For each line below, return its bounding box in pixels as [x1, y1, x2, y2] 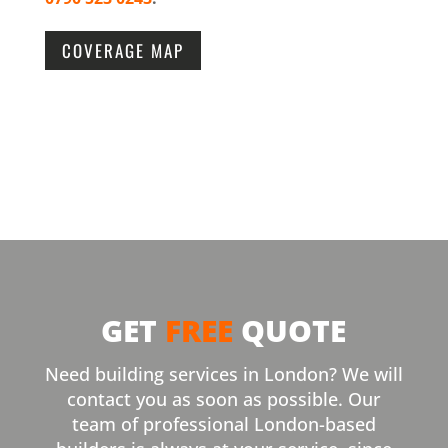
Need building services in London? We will [44, 361, 403, 386]
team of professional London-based [71, 411, 376, 436]
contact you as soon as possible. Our [66, 386, 381, 411]
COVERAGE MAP [61, 37, 184, 63]
